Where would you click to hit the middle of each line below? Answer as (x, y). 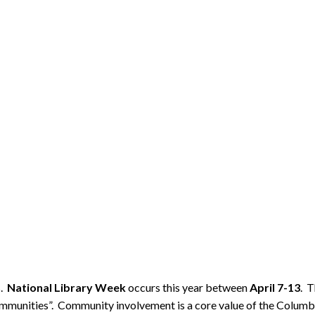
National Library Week (66, 287)
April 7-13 (275, 287)
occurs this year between (188, 287)
